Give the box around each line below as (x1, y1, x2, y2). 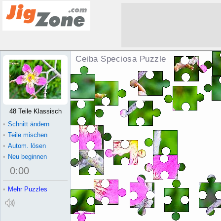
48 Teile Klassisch (9, 108, 62, 115)
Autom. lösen (8, 142, 46, 149)
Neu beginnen (8, 153, 47, 160)
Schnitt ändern (8, 120, 49, 128)
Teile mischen (8, 131, 47, 139)
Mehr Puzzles (8, 185, 47, 193)
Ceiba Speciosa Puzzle (75, 54, 166, 64)
